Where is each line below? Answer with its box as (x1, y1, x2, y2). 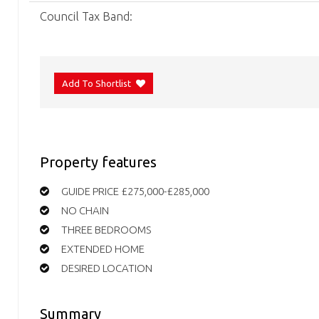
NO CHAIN (61, 204, 109, 216)
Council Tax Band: (40, 10, 132, 23)
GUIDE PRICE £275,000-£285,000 (61, 184, 209, 197)
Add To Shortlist (62, 78, 131, 89)
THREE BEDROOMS (61, 223, 151, 236)
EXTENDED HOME (61, 242, 145, 255)
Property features (40, 154, 157, 171)
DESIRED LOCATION (61, 261, 152, 274)
